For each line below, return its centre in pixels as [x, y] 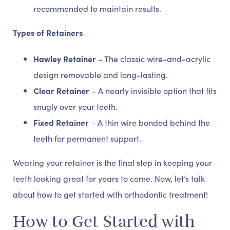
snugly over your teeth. [75, 107]
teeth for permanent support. [87, 138]
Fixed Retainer [61, 122]
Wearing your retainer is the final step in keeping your [112, 162]
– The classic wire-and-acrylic [153, 59]
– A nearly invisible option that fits [153, 91]
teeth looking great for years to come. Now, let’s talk [109, 178]
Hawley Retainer [65, 59]
